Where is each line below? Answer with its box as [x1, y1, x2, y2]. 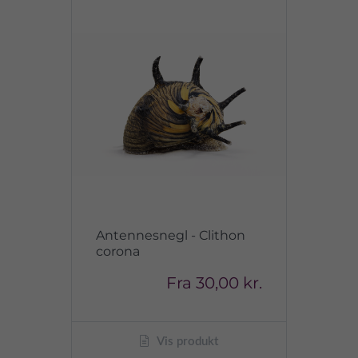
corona [96, 244, 140, 259]
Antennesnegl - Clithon [96, 228, 245, 243]
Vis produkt [154, 336, 218, 348]
